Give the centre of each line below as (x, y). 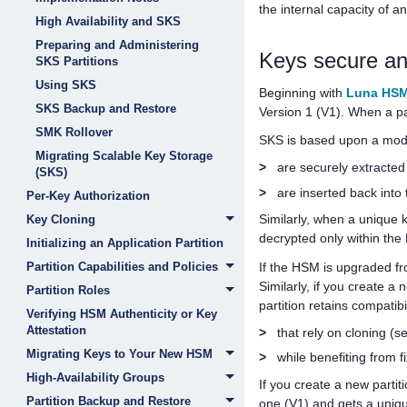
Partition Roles (68, 290)
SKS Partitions (77, 61)
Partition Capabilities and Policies (122, 267)
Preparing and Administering (117, 45)
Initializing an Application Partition (125, 243)
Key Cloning (61, 219)
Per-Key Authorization (88, 196)
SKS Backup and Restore (106, 109)
